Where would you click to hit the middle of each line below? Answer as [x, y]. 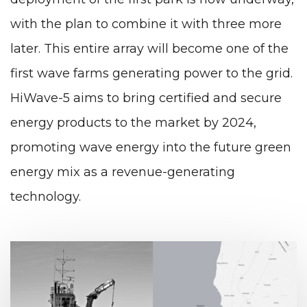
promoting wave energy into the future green [151, 147]
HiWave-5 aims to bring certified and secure [146, 98]
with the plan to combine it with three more [146, 24]
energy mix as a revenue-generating [123, 172]
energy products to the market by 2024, [133, 122]
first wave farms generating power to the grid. [151, 73]
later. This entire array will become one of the [149, 48]
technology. [46, 196]
